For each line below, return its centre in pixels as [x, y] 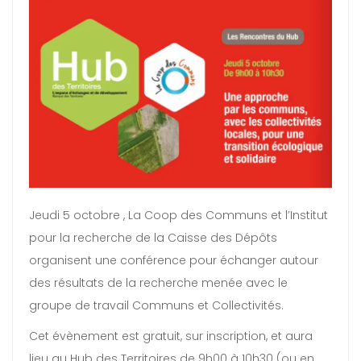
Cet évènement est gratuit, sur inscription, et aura [171, 336]
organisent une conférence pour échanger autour [174, 260]
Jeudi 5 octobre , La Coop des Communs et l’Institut [178, 215]
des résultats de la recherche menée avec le [158, 282]
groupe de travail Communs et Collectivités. [156, 305]
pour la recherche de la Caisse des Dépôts [153, 237]
